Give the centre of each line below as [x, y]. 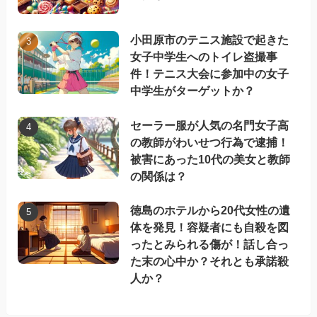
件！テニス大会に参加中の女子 [210, 74]
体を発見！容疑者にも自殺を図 [210, 227]
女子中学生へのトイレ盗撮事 [204, 57]
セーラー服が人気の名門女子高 [210, 125]
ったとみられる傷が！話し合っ [210, 244]
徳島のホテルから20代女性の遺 [211, 210]
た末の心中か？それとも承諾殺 [210, 261]
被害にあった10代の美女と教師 [211, 159]
